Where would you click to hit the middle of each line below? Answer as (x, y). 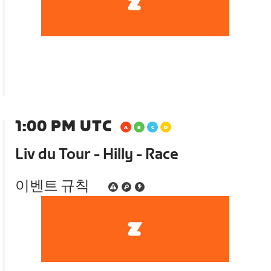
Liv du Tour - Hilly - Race (97, 154)
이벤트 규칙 (52, 186)
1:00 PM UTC (64, 126)
